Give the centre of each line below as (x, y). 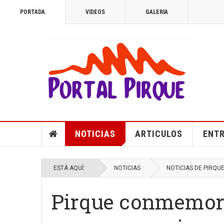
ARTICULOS (158, 134)
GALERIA (157, 12)
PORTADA (32, 12)
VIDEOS (95, 12)
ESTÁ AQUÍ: (71, 168)
